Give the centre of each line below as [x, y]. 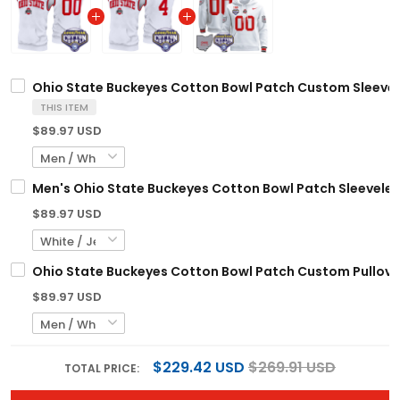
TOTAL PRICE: [103, 368]
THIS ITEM [64, 107]
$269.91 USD [292, 367]
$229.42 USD [199, 367]
